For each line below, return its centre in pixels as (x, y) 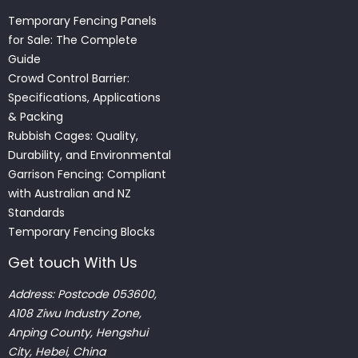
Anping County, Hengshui (78, 333)
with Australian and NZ (70, 194)
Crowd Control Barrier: (69, 79)
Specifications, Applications (84, 98)
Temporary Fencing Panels (82, 21)
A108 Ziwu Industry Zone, (75, 314)
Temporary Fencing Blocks (83, 232)
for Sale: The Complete (73, 40)
